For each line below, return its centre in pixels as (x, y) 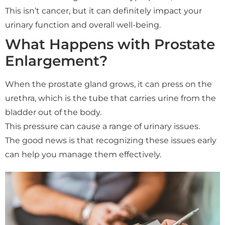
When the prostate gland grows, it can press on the (108, 84)
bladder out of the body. (53, 112)
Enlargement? (56, 61)
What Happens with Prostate (110, 44)
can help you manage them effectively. (83, 154)
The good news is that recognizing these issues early (111, 140)
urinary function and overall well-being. (83, 25)
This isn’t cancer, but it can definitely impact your (103, 11)
